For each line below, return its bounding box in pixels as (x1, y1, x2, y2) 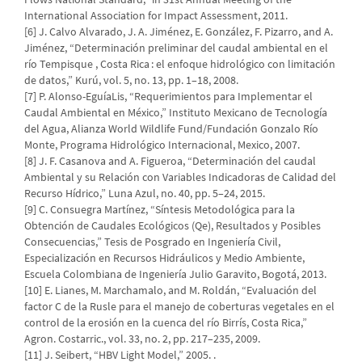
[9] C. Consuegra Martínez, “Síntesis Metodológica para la (24, 202, 295, 217)
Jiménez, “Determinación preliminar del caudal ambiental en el (24, 40, 328, 56)
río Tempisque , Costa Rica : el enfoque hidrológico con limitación (24, 57, 335, 72)
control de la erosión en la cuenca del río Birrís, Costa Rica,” (24, 315, 307, 330)
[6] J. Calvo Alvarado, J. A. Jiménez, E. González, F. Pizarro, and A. (24, 24, 333, 40)
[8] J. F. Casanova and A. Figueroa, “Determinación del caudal (24, 154, 316, 169)
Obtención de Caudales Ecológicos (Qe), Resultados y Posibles (24, 218, 321, 234)
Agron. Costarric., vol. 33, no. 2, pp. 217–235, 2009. (24, 331, 260, 347)
